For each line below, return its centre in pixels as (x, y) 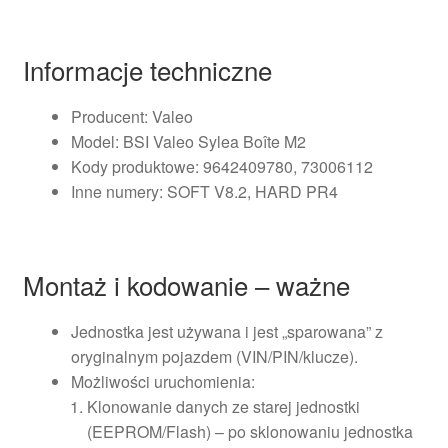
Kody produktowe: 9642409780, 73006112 (221, 167)
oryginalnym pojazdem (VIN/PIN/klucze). (214, 356)
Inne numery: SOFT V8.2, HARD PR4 (204, 192)
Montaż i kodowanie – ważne (186, 284)
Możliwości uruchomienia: (162, 381)
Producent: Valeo (131, 117)
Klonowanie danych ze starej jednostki (223, 406)
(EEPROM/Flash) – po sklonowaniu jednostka (249, 431)
